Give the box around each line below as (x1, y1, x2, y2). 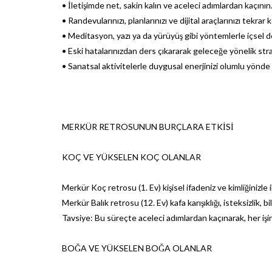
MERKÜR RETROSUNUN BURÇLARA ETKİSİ (62, 121, 234, 132)
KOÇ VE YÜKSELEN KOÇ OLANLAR (62, 151, 201, 162)
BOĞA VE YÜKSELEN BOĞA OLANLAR (62, 242, 212, 253)
